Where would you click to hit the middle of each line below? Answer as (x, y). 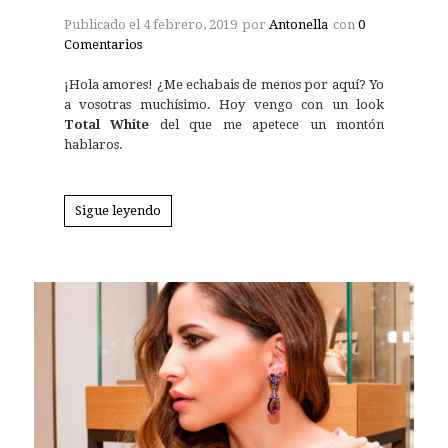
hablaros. (93, 144)
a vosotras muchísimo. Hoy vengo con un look (224, 104)
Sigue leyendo (117, 211)
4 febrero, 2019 (189, 24)
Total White (106, 124)
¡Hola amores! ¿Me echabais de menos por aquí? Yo (224, 84)
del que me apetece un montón (267, 124)
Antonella (298, 24)
